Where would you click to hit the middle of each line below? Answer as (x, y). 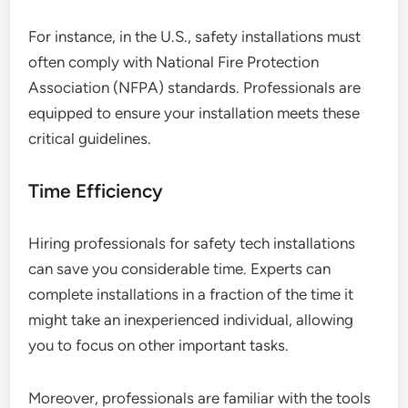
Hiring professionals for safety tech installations (192, 244)
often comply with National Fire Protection (174, 62)
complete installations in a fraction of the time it (191, 295)
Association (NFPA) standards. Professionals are (195, 88)
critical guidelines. (90, 139)
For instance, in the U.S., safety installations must (195, 37)
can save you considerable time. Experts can (180, 269)
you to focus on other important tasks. (159, 346)
